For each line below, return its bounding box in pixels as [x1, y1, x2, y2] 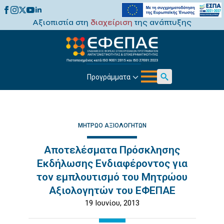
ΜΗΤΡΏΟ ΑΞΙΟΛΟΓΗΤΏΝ [77, 122, 146, 129]
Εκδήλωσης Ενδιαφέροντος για [36, 157, 187, 169]
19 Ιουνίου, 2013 [84, 198, 139, 207]
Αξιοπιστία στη [32, 17, 90, 27]
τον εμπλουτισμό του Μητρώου [36, 171, 187, 183]
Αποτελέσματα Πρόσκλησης [44, 144, 180, 156]
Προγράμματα [86, 72, 130, 81]
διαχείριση [90, 17, 132, 27]
